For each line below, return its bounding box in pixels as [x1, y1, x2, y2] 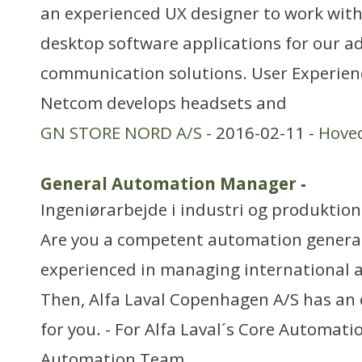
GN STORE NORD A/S [40, 121, 202, 144]
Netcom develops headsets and [40, 91, 287, 114]
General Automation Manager [40, 172, 297, 195]
